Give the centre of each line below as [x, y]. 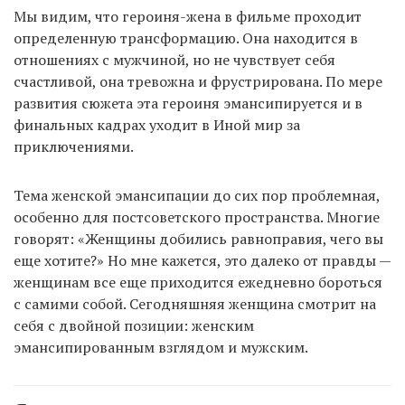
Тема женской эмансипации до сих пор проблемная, [197, 196]
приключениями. [74, 147]
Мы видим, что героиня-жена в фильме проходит [188, 17]
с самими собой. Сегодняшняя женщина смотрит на [195, 304]
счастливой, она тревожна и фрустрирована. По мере [198, 82]
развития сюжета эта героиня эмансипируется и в [188, 104]
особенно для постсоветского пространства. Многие [197, 217]
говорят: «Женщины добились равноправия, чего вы [198, 239]
